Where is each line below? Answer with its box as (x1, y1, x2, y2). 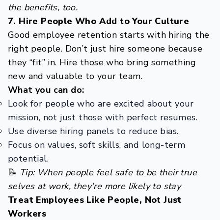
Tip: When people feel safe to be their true (19, 166, 197, 178)
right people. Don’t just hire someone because (8, 43, 202, 55)
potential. (8, 153, 49, 165)
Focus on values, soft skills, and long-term (8, 139, 186, 151)
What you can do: (8, 84, 84, 96)
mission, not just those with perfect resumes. (8, 111, 197, 123)
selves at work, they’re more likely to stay (8, 180, 181, 192)
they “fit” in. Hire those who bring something (8, 56, 196, 68)
